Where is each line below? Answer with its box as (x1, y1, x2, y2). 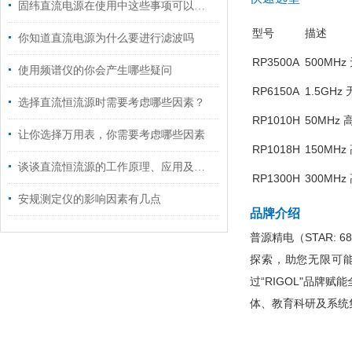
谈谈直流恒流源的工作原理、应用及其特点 (194, 161, 205, 173)
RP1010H (252, 114, 300, 126)
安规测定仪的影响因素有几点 (18, 193, 161, 205)
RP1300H (252, 172, 300, 185)
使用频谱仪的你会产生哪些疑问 (18, 64, 172, 76)
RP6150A (252, 85, 299, 97)
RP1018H (252, 143, 300, 156)
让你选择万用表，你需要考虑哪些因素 (18, 129, 205, 141)
